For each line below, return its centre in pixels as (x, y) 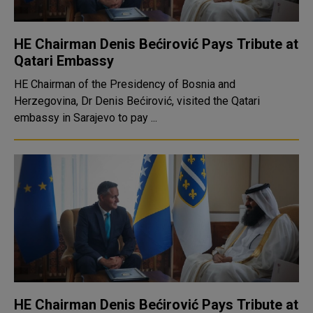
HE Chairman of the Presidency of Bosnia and (125, 84)
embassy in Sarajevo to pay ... (86, 118)
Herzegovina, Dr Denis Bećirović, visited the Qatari (137, 101)
